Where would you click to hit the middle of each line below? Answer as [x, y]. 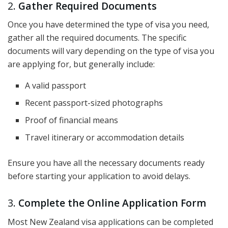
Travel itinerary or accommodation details [105, 138]
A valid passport [56, 86]
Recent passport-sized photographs [94, 103]
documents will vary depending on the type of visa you [111, 51]
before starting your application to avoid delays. [99, 176]
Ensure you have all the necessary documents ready [106, 163]
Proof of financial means [72, 120]
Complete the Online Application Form [112, 203]
